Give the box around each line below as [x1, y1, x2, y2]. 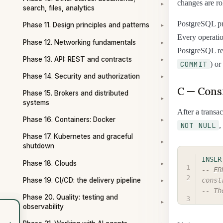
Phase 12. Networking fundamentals [23, 38, 136, 46]
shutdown [23, 142, 54, 150]
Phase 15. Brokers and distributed [23, 89, 128, 98]
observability [23, 202, 64, 211]
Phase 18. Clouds [23, 159, 77, 167]
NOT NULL [180, 120, 216, 130]
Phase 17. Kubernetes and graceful [23, 132, 133, 141]
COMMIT [180, 59, 207, 69]
